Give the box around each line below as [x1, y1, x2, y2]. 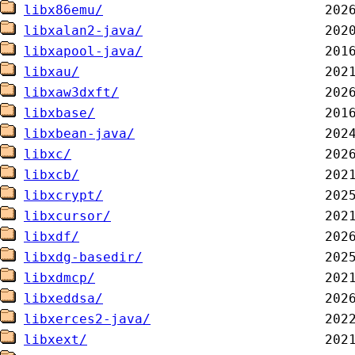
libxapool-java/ [24, 44, 143, 59]
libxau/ [24, 64, 79, 79]
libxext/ [24, 332, 87, 347]
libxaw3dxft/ [24, 85, 119, 100]
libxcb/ [24, 167, 79, 182]
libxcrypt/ [24, 188, 103, 203]
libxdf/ [24, 229, 79, 244]
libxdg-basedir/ [24, 250, 143, 265]
